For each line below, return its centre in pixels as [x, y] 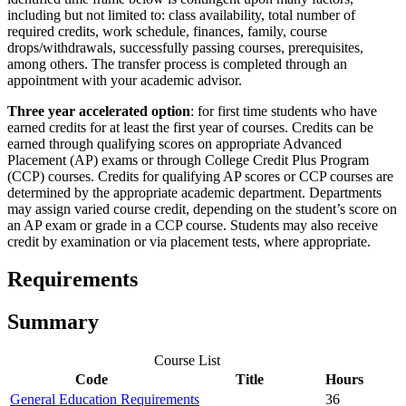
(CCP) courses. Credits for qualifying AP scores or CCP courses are [200, 176]
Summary [53, 322]
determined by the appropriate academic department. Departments [194, 192]
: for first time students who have [284, 111]
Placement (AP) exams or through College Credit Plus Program [188, 159]
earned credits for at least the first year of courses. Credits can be [190, 127]
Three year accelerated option [99, 111]
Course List [187, 361]
